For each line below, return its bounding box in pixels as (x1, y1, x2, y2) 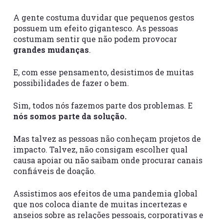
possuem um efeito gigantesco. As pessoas (13, 23, 178, 33)
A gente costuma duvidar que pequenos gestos (13, 12, 194, 22)
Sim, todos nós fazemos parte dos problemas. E (13, 100, 193, 110)
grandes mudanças (13, 44, 89, 55)
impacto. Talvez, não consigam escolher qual (13, 144, 188, 154)
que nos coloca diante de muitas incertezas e (13, 199, 187, 209)
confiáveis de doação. (13, 166, 96, 176)
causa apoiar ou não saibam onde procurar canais (13, 155, 202, 165)
